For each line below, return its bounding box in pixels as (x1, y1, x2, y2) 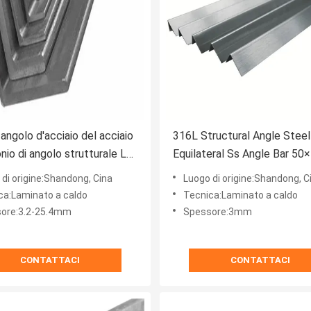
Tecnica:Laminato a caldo (183, 190, 298, 201)
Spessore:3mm (183, 206, 252, 218)
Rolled (173, 165, 204, 179)
